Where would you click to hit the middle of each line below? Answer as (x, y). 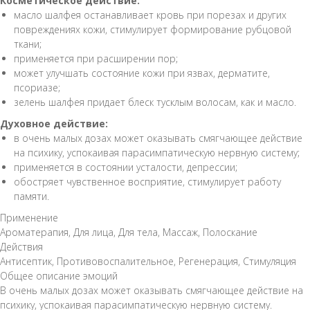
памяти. (31, 196)
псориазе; (37, 87)
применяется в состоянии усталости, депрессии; (126, 167)
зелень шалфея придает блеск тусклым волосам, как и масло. (155, 102)
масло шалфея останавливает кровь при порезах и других (150, 15)
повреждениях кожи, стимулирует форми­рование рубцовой (153, 29)
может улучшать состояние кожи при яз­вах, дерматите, (142, 73)
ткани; (28, 44)
